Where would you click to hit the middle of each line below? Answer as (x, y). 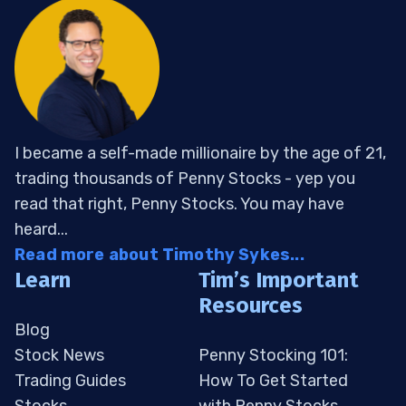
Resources (251, 306)
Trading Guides (70, 381)
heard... (41, 230)
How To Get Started (273, 381)
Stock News (59, 356)
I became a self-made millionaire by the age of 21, (200, 154)
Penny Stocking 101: (273, 356)
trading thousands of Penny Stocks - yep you (185, 179)
